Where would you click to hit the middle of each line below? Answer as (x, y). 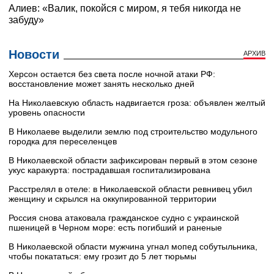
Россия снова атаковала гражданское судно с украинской (124, 218)
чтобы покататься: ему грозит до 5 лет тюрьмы (102, 257)
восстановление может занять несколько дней (102, 84)
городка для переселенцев (63, 142)
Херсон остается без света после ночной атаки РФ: (112, 74)
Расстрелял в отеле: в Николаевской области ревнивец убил (130, 189)
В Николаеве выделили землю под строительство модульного (133, 132)
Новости (34, 55)
